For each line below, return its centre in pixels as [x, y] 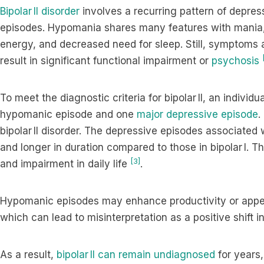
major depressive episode [197, 114]
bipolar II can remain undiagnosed [136, 255]
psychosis [235, 61]
